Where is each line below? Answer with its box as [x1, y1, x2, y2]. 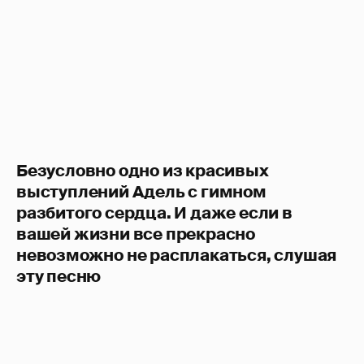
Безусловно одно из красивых [16, 159, 269, 181]
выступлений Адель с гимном [16, 180, 266, 202]
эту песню [16, 265, 102, 287]
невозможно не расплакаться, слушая [16, 244, 337, 266]
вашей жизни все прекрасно [16, 223, 255, 245]
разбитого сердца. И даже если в [16, 201, 292, 223]
